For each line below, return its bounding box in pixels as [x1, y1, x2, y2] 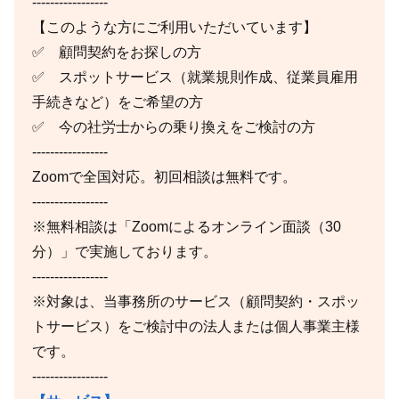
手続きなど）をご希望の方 [32, 94, 203, 110]
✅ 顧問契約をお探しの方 [32, 44, 201, 60]
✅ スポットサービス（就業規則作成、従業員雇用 [32, 69, 358, 85]
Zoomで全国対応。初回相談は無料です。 [32, 168, 297, 184]
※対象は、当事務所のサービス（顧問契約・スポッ [32, 293, 360, 309]
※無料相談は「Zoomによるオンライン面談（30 [32, 218, 341, 234]
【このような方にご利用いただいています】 [32, 19, 317, 35]
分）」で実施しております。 [32, 243, 217, 259]
